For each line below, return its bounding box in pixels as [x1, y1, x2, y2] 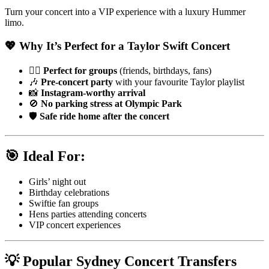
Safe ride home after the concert [40, 111, 169, 122]
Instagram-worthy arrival [41, 88, 145, 98]
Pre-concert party [41, 77, 113, 88]
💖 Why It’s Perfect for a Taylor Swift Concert [5, 39, 230, 52]
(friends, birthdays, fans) [117, 65, 211, 76]
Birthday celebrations [29, 187, 109, 198]
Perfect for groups [43, 65, 117, 76]
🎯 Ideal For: [5, 148, 85, 165]
